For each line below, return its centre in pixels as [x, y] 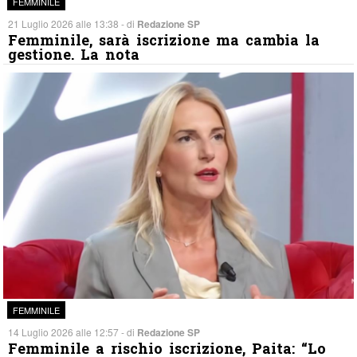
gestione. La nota [74, 54]
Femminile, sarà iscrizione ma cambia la [164, 39]
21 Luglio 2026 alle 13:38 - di [73, 23]
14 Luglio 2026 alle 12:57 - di [73, 331]
